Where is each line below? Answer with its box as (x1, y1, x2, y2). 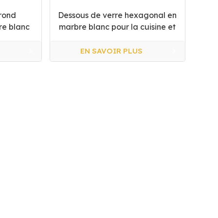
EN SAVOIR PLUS (80, 46, 143, 56)
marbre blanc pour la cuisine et (59, 21, 176, 32)
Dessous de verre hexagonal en (58, 10, 177, 20)
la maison (99, 33, 136, 43)
